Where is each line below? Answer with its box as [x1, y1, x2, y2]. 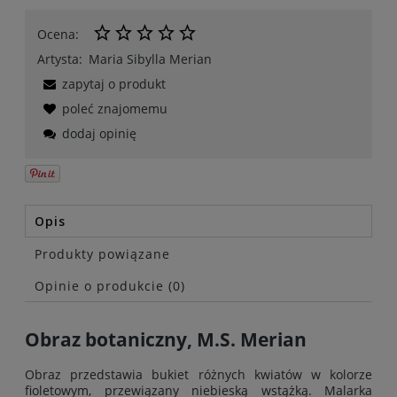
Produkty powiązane [35, 245, 170, 263]
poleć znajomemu [62, 99, 167, 117]
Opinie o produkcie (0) [35, 277, 185, 295]
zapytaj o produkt [62, 74, 166, 92]
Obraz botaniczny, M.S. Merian [25, 327, 307, 353]
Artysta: [37, 50, 82, 67]
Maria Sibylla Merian [89, 50, 212, 67]
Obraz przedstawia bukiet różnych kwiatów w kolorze [25, 366, 372, 384]
